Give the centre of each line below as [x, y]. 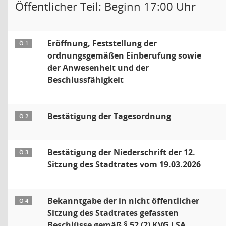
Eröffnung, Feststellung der [102, 43]
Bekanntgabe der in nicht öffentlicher [123, 201]
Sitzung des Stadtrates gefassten [113, 213]
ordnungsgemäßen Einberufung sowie [124, 55]
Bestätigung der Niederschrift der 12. [121, 152]
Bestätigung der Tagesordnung [109, 116]
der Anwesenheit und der [98, 68]
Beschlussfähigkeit [86, 80]
